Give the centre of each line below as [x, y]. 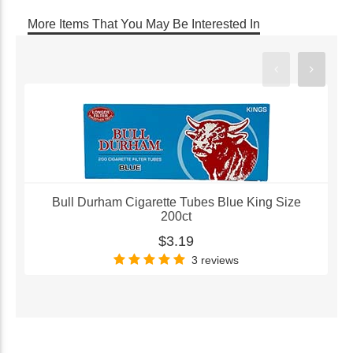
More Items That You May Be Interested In [144, 24]
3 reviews [216, 260]
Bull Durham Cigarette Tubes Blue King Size [176, 202]
